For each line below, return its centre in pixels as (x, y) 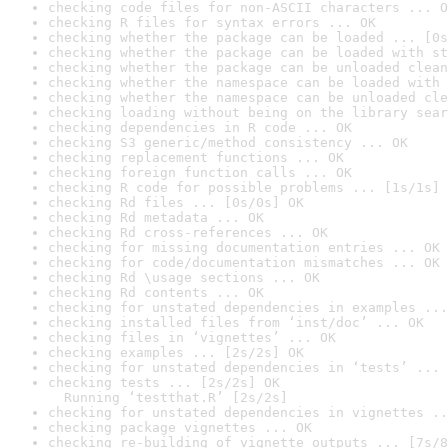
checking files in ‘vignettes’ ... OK (192, 337)
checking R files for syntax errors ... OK (212, 22)
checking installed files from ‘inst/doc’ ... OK (236, 322)
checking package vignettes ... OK (180, 427)
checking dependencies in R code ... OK (200, 127)
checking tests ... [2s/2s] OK (164, 382)
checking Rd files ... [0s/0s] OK (176, 202)
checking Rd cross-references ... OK (188, 232)
